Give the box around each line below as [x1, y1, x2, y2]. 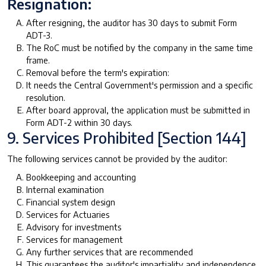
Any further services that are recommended [26, 246, 193, 257]
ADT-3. [26, 29, 52, 40]
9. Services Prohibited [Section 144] [7, 128, 246, 147]
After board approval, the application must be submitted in [26, 104, 250, 115]
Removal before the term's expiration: [26, 66, 169, 78]
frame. [26, 54, 50, 65]
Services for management [26, 233, 123, 245]
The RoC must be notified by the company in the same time [26, 42, 253, 53]
